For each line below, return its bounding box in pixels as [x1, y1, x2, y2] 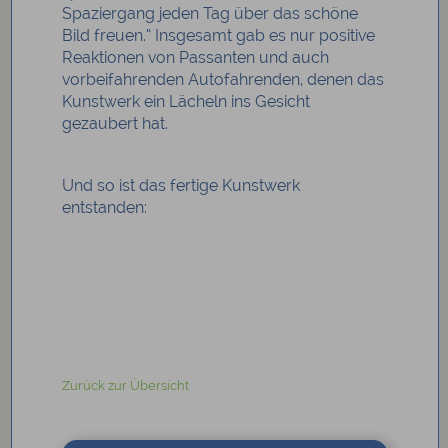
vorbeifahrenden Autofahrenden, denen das [62, 70, 385, 90]
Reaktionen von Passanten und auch [62, 48, 330, 68]
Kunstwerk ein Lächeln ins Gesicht [62, 92, 311, 112]
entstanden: [62, 198, 148, 218]
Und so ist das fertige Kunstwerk [62, 176, 301, 196]
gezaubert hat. [62, 114, 169, 134]
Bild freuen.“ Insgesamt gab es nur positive [62, 26, 376, 46]
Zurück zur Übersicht [62, 378, 190, 394]
